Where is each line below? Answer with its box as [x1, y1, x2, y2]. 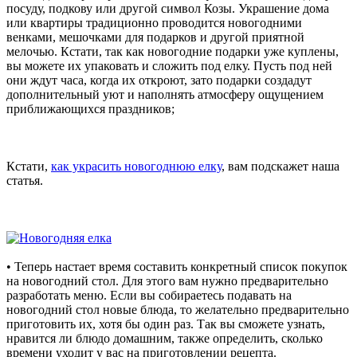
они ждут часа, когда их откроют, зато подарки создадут [6, 73, 312, 87]
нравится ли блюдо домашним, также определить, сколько [6, 331, 323, 345]
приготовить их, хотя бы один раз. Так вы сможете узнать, [6, 316, 325, 331]
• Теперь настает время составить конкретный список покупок [6, 259, 347, 273]
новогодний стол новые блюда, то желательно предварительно [6, 302, 349, 316]
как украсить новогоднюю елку [51, 159, 222, 173]
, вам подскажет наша [222, 159, 339, 173]
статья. [6, 173, 43, 187]
